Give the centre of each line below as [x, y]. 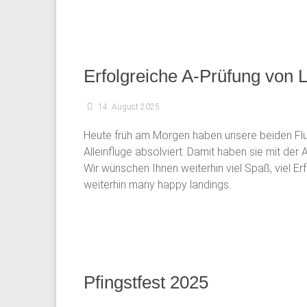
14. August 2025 [129, 107]
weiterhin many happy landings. [157, 185]
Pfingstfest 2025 [146, 282]
